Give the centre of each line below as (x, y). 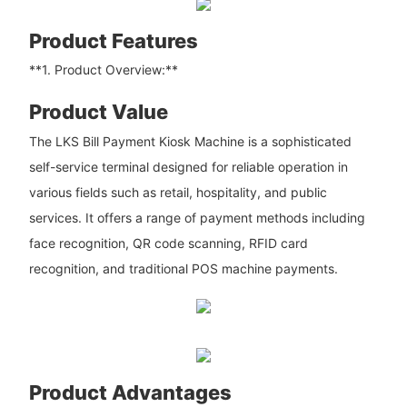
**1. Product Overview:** (103, 70)
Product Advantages (130, 392)
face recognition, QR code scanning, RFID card (168, 243)
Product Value (98, 112)
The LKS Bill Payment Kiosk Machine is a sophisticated (190, 141)
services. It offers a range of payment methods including (197, 217)
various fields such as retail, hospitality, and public (178, 192)
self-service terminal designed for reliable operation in (188, 166)
